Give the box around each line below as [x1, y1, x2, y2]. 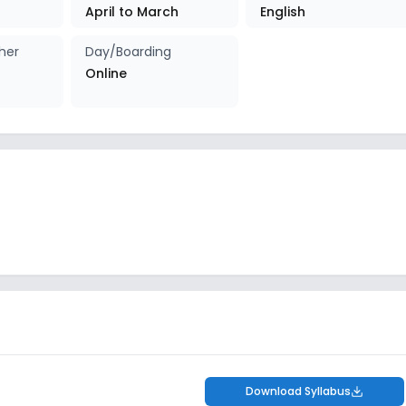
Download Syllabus [246, 383, 351, 399]
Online [85, 64, 128, 82]
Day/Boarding [85, 43, 172, 61]
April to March [85, 3, 179, 21]
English [259, 3, 305, 21]
